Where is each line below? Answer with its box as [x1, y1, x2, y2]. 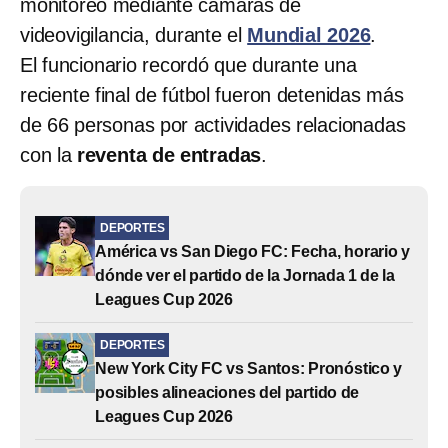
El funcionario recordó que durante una [20, 53, 357, 76]
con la [20, 143, 77, 166]
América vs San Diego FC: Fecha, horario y [95, 242, 410, 260]
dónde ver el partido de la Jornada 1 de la [95, 266, 395, 284]
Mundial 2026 [247, 23, 371, 46]
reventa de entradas [76, 143, 262, 166]
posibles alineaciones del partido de [95, 383, 360, 401]
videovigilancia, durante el [20, 23, 248, 46]
